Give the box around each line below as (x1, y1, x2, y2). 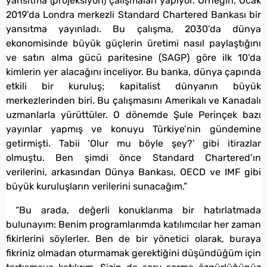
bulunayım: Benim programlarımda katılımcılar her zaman (6, 218, 261, 230)
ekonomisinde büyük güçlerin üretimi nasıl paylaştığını (6, 37, 261, 49)
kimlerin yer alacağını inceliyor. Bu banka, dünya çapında (6, 66, 261, 77)
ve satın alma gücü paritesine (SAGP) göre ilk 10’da (6, 51, 261, 63)
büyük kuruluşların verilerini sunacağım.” (6, 180, 187, 192)
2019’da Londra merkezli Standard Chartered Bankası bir (6, 8, 261, 20)
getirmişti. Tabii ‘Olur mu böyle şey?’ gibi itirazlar (6, 137, 261, 149)
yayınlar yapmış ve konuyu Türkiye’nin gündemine (6, 123, 261, 135)
